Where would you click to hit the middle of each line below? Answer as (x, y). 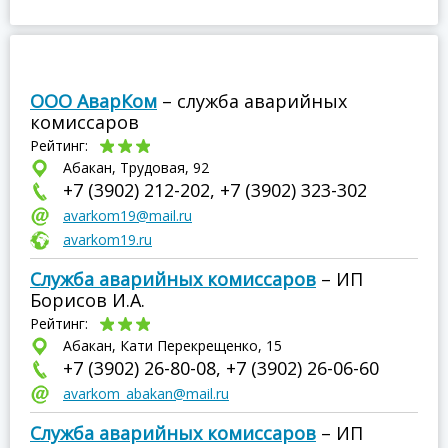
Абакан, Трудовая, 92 (136, 167)
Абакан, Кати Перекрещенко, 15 (172, 345)
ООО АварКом (93, 101)
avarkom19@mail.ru (127, 215)
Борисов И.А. (87, 300)
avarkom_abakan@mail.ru (146, 393)
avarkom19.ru (107, 239)
